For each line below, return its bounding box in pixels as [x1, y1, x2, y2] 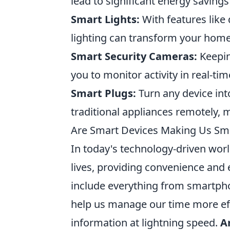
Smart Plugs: [71, 86, 136, 100]
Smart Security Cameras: [71, 49, 197, 63]
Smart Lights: [71, 12, 140, 26]
